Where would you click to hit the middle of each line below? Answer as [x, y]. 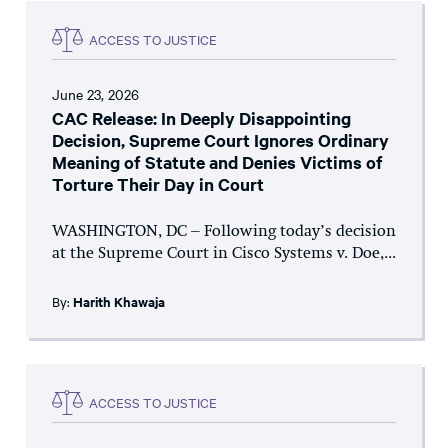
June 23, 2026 [95, 93]
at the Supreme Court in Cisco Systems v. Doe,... [224, 253]
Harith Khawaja [119, 301]
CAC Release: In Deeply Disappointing [201, 117]
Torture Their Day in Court [158, 183]
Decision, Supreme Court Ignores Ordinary [220, 139]
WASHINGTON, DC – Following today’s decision [224, 231]
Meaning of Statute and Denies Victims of [217, 161]
